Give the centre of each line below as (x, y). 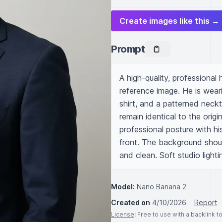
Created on (131, 202)
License (123, 214)
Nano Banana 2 (162, 186)
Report (206, 202)
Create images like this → (169, 21)
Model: (123, 186)
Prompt (128, 49)
